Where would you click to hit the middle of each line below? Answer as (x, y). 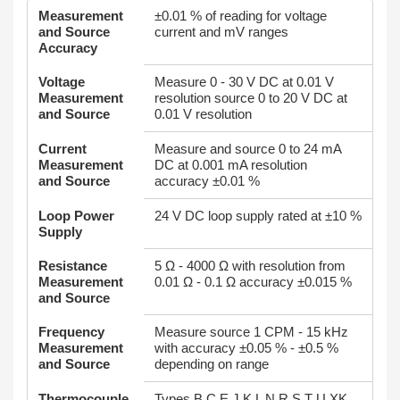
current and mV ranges (221, 32)
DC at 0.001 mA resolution (231, 165)
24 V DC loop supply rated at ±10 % (258, 216)
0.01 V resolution (203, 114)
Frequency (71, 332)
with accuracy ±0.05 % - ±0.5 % (246, 348)
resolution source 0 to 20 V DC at (251, 98)
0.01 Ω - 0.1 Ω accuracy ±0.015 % (253, 282)
